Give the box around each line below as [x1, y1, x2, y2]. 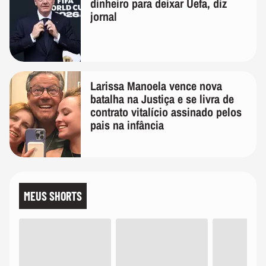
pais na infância [90, 116, 164, 133]
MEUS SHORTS [24, 188, 82, 203]
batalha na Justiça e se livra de [90, 90, 234, 107]
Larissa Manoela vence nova [90, 77, 222, 94]
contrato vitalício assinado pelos [90, 103, 242, 120]
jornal [90, 8, 117, 24]
